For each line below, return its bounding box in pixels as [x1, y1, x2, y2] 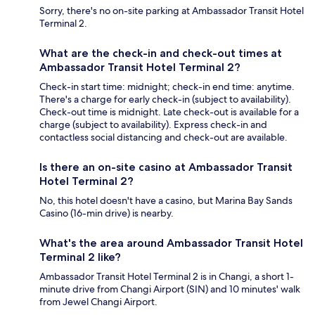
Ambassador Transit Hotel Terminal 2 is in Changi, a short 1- [39, 270, 294, 283]
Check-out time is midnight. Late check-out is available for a [39, 105, 299, 119]
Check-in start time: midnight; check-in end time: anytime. [39, 80, 295, 94]
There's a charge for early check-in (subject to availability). [39, 93, 291, 106]
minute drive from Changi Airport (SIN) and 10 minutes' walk [39, 283, 300, 296]
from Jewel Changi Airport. [39, 295, 157, 309]
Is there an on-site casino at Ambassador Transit [39, 160, 292, 174]
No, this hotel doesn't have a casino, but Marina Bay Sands [39, 194, 292, 207]
